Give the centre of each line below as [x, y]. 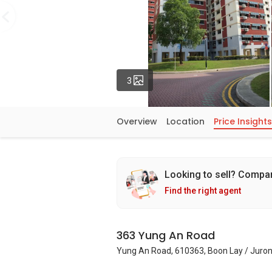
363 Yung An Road [166, 235]
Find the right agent [203, 191]
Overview [137, 121]
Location [185, 121]
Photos [156, 80]
